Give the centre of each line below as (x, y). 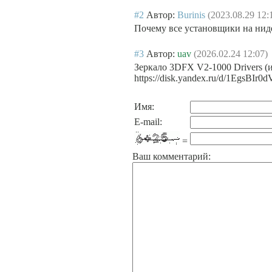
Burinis (191, 15)
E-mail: (148, 122)
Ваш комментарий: (172, 156)
